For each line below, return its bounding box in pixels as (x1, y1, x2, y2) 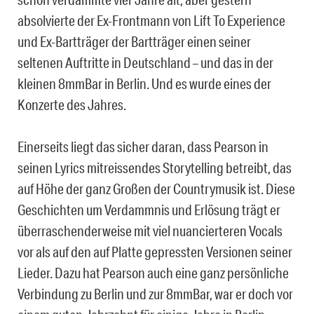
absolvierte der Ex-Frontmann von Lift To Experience (18, 12, 285, 29)
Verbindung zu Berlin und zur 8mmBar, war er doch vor (18, 285, 293, 303)
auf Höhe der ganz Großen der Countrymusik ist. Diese (18, 180, 295, 198)
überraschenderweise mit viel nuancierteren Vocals (18, 222, 282, 240)
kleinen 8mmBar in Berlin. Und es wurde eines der (18, 75, 271, 93)
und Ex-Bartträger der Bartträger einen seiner (18, 33, 251, 50)
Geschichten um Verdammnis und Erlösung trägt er (18, 201, 280, 219)
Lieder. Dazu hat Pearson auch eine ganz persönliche (18, 264, 289, 282)
